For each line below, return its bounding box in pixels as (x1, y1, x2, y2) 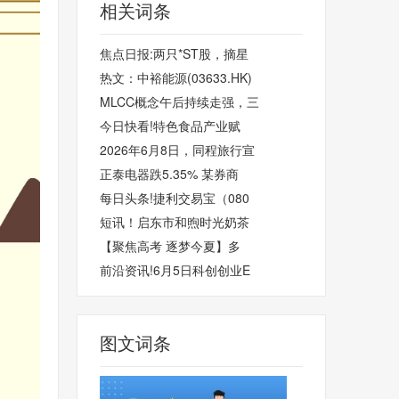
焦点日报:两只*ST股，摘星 (100, 45, 248, 62)
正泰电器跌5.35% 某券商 (100, 165, 239, 183)
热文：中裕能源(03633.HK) (100, 69, 252, 86)
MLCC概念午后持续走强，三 (100, 93, 259, 110)
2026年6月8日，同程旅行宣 (100, 141, 255, 159)
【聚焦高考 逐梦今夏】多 (100, 237, 240, 255)
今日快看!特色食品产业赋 (100, 117, 240, 134)
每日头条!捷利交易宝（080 (100, 189, 249, 207)
